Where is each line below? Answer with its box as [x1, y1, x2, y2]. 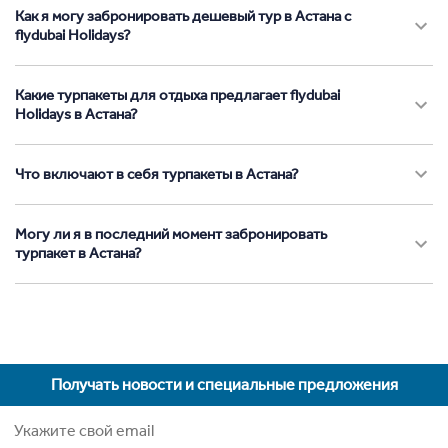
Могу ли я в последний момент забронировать [15, 224, 327, 243]
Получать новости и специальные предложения [50, 374, 398, 394]
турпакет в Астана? [15, 243, 142, 262]
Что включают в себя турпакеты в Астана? [15, 164, 299, 183]
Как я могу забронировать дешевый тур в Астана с [15, 6, 351, 25]
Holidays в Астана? [15, 104, 138, 123]
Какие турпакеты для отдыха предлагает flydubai [15, 85, 340, 104]
